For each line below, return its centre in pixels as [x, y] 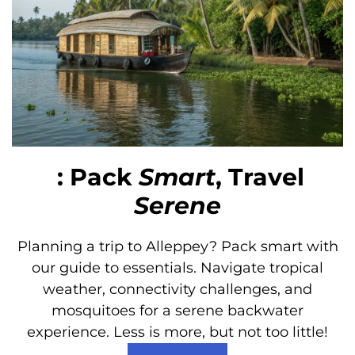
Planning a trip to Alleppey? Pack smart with [177, 246]
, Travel [260, 177]
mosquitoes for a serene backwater [177, 310]
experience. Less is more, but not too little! [177, 332]
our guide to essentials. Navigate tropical [177, 267]
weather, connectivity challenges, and [177, 289]
